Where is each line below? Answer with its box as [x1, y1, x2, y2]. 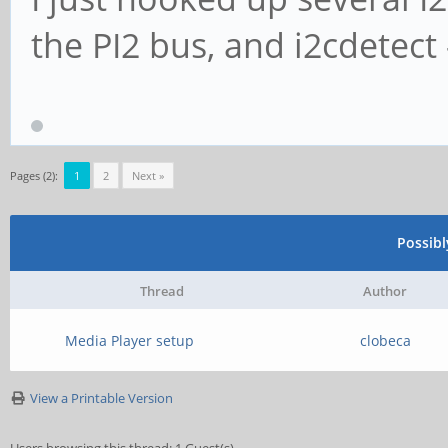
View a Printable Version [30, 389, 173, 407]
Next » [132, 168, 164, 183]
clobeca [359, 331, 411, 350]
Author [363, 282, 407, 300]
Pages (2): [10, 168, 58, 183]
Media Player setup [65, 331, 195, 350]
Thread [140, 282, 184, 300]
